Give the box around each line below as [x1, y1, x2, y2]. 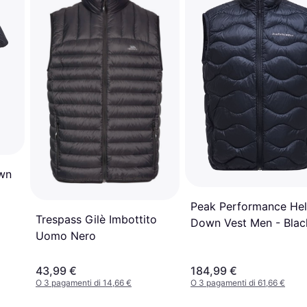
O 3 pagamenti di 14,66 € [36, 278, 132, 288]
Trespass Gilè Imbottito [36, 212, 157, 227]
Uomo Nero [36, 229, 96, 243]
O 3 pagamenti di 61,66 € [191, 278, 285, 288]
